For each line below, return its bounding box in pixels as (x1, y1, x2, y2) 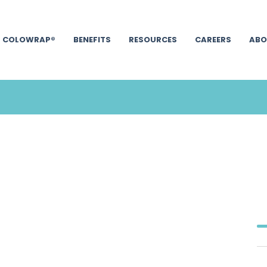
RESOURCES (128, 33, 177, 45)
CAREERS (194, 33, 231, 45)
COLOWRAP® (2, 33, 55, 45)
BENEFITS (73, 33, 111, 45)
